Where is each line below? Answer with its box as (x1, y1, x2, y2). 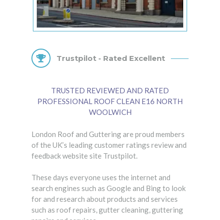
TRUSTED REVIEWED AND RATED (51, 86, 169, 95)
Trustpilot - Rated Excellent (56, 54, 165, 63)
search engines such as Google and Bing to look (31, 184, 186, 193)
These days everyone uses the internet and (31, 173, 170, 182)
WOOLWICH (88, 108, 132, 117)
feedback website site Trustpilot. (31, 151, 137, 160)
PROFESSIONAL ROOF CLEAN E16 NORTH (37, 97, 183, 106)
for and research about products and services (31, 194, 178, 204)
